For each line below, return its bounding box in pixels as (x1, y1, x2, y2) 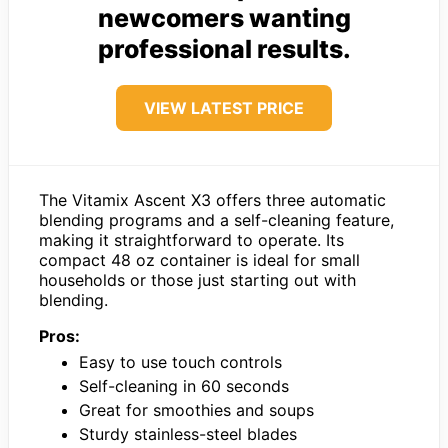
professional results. (97, 33, 351, 64)
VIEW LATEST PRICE (144, 97, 304, 118)
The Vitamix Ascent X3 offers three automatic (39, 189, 386, 210)
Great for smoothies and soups (79, 399, 314, 420)
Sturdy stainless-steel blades (79, 423, 297, 444)
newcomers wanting (97, 2, 351, 33)
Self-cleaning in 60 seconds (79, 375, 289, 396)
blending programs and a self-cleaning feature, (39, 209, 394, 230)
